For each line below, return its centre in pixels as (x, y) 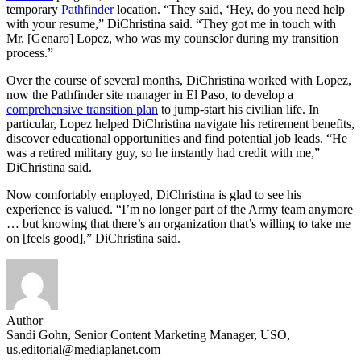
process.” (30, 52)
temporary (34, 9)
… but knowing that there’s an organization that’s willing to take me (178, 223)
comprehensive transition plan (82, 109)
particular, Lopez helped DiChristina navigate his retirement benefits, (180, 123)
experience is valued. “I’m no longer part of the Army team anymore (180, 209)
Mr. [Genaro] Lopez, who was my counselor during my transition (172, 38)
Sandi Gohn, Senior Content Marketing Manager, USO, (148, 334)
